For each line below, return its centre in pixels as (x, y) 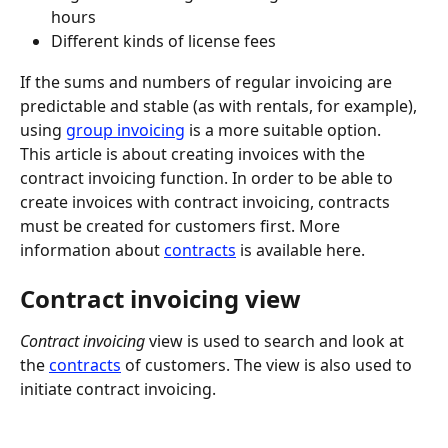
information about (92, 249)
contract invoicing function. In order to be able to (208, 177)
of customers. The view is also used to (268, 365)
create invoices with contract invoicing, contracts (207, 201)
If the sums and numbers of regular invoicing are (208, 81)
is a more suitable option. (283, 129)
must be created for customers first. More (182, 225)
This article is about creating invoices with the (194, 153)
